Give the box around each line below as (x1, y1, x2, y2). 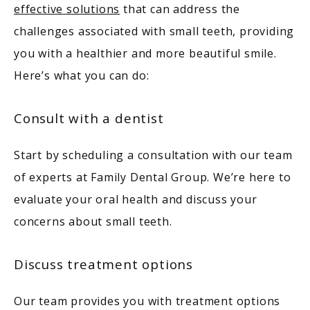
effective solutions (14, 1, 120, 17)
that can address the (120, 1, 241, 17)
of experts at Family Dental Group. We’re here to (14, 170, 291, 185)
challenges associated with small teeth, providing (14, 24, 295, 39)
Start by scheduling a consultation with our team (14, 147, 293, 163)
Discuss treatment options (14, 255, 193, 273)
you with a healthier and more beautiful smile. (14, 46, 277, 62)
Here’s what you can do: (14, 68, 153, 84)
